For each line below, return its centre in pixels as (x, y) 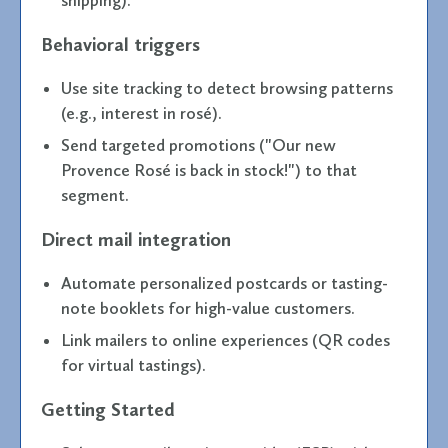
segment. (95, 194)
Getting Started (108, 409)
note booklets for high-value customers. (208, 307)
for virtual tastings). (133, 364)
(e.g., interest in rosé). (141, 112)
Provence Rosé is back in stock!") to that (209, 169)
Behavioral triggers (120, 44)
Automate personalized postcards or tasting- (224, 282)
